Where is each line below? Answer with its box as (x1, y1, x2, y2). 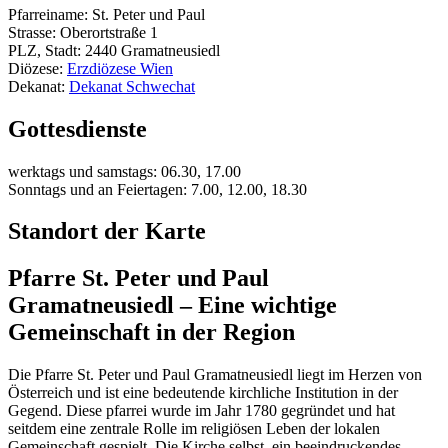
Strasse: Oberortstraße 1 (8, 23, 158, 41)
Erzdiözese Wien (67, 59, 173, 77)
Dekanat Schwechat (69, 77, 195, 95)
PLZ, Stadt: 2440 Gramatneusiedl (8, 41, 220, 59)
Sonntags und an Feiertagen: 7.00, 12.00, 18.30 (8, 180, 307, 198)
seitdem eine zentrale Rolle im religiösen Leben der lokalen (8, 420, 380, 438)
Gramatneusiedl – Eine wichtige (8, 292, 337, 319)
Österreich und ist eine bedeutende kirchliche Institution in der (8, 384, 398, 402)
